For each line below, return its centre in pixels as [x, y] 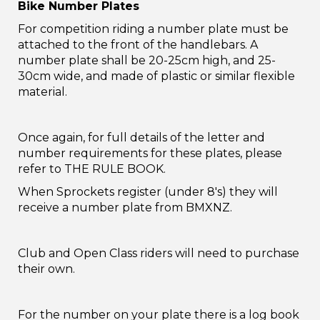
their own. [46, 269]
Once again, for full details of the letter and [141, 137]
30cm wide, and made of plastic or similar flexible [156, 76]
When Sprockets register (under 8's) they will [148, 192]
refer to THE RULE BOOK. [92, 169]
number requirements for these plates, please [150, 153]
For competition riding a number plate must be [153, 29]
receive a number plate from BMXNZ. [125, 207]
